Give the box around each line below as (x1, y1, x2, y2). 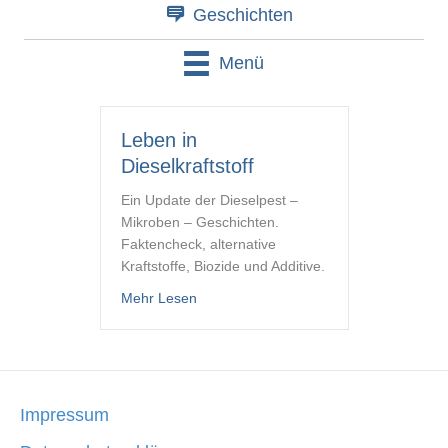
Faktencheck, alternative (120, 236, 276, 253)
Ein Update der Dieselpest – (120, 192, 298, 209)
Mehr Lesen (120, 290, 197, 307)
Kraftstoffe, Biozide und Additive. (120, 258, 325, 275)
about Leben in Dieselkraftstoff (195, 289, 389, 306)
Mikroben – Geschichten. (120, 214, 279, 231)
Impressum (20, 405, 109, 426)
